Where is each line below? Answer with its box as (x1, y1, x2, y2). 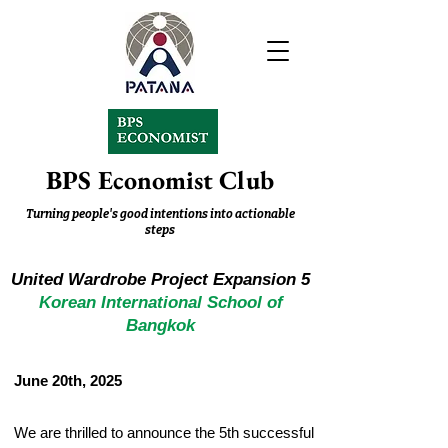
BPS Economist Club (46, 163, 274, 197)
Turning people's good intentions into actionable (25, 207, 295, 221)
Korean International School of (38, 293, 283, 312)
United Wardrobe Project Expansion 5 (11, 270, 310, 289)
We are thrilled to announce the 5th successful (14, 424, 314, 441)
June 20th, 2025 (14, 372, 122, 389)
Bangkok (126, 316, 195, 335)
